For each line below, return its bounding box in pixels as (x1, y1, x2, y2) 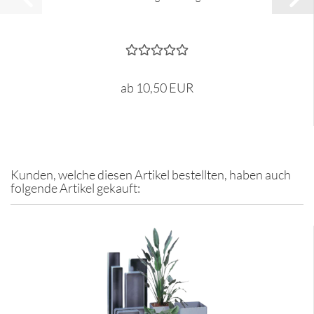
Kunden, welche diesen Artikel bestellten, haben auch (11, 167, 291, 182)
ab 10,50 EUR (120, 80, 193, 95)
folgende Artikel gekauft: (11, 180, 140, 196)
